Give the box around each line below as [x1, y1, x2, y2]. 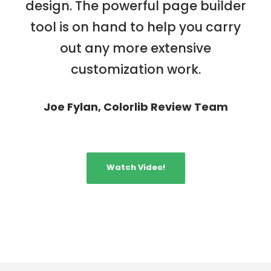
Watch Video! [106, 161, 165, 173]
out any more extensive [60, 39, 211, 57]
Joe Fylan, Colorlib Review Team [43, 99, 228, 115]
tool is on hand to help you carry [30, 18, 241, 36]
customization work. [70, 60, 201, 79]
